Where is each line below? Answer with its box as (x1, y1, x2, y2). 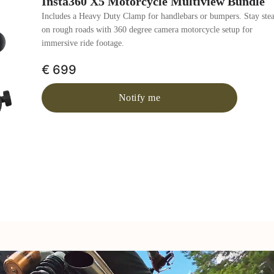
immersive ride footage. (42, 39, 124, 48)
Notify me (118, 92, 161, 103)
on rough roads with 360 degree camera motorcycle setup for (42, 25, 253, 34)
